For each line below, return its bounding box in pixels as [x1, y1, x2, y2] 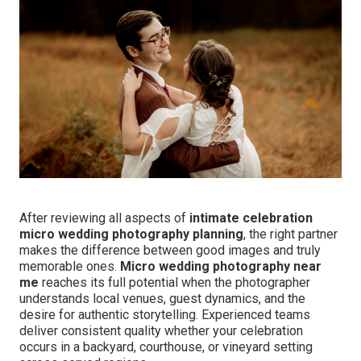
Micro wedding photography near [120, 259, 322, 275]
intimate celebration [189, 210, 313, 226]
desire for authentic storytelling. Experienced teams [19, 307, 310, 323]
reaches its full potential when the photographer [39, 275, 310, 291]
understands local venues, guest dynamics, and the [19, 291, 305, 307]
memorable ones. [19, 259, 120, 275]
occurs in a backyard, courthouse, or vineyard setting [19, 339, 313, 355]
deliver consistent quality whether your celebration [19, 323, 303, 339]
